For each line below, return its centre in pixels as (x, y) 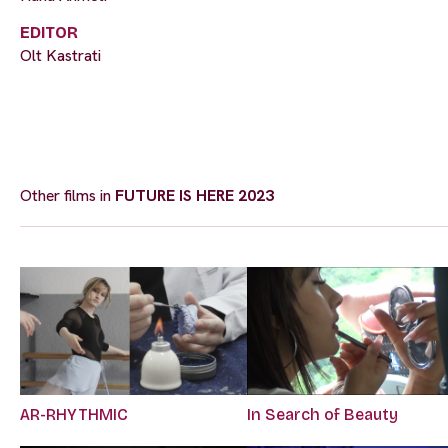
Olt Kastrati (60, 56)
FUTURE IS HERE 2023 (194, 196)
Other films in (67, 196)
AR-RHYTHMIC (74, 415)
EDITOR (49, 33)
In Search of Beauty (323, 415)
